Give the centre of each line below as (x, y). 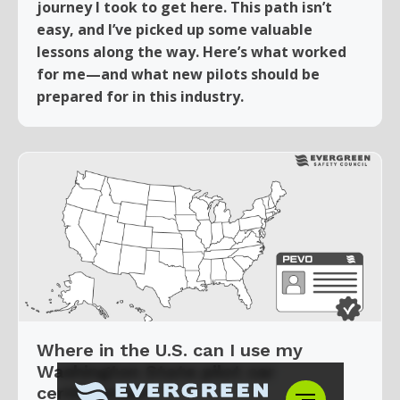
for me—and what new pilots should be (178, 74)
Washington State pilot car (156, 371)
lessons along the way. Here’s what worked (192, 51)
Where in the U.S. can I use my (170, 350)
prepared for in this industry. (140, 96)
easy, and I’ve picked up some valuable (175, 29)
